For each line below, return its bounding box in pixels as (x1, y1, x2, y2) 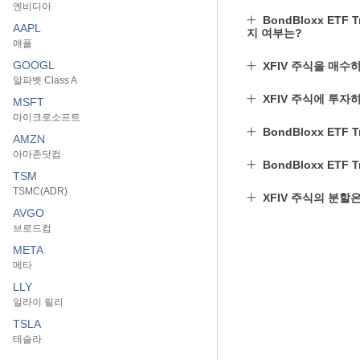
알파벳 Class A (13, 75, 77, 86)
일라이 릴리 (13, 297, 63, 308)
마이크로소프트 (13, 112, 80, 123)
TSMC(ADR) (13, 186, 67, 197)
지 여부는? (247, 27, 302, 39)
